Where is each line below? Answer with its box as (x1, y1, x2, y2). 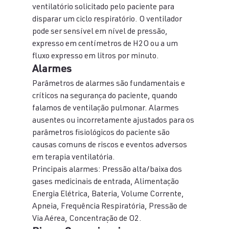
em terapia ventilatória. (32, 154, 115, 162)
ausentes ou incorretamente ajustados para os (32, 117, 196, 125)
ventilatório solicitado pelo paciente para (32, 4, 176, 12)
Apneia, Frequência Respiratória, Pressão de (32, 203, 189, 211)
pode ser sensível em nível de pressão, (32, 28, 169, 36)
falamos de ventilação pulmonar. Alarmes (32, 105, 180, 113)
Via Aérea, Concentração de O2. (32, 215, 142, 223)
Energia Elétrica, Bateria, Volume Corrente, (32, 191, 186, 199)
